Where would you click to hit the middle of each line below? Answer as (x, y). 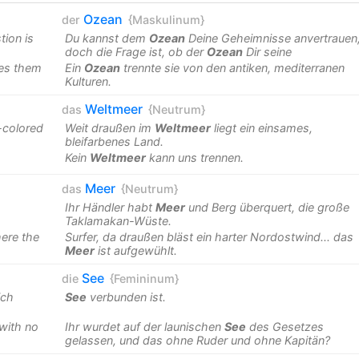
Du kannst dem (107, 38)
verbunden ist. (126, 296)
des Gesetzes (284, 326)
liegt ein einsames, (261, 127)
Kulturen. (88, 81)
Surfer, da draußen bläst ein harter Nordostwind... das (209, 236)
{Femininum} (144, 278)
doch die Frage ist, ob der (135, 51)
